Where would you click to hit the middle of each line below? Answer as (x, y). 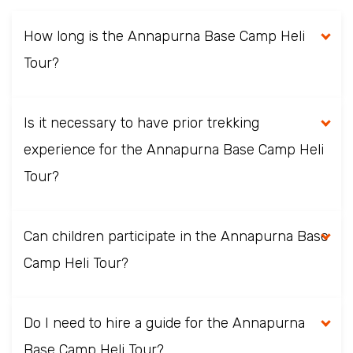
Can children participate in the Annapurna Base (176, 236)
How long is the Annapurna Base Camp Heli (164, 36)
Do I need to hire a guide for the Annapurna (164, 323)
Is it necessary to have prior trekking (141, 123)
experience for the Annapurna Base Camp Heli (174, 150)
